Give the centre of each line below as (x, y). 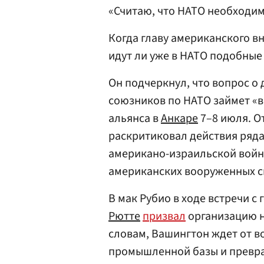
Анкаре (179, 118)
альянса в (135, 118)
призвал (164, 216)
